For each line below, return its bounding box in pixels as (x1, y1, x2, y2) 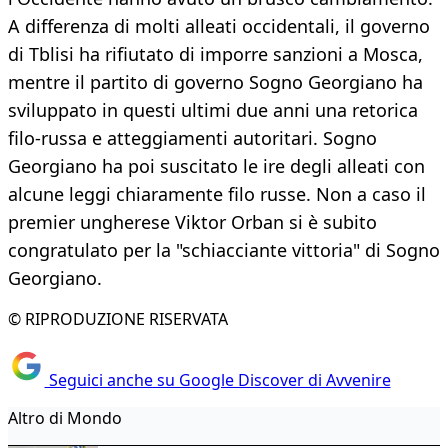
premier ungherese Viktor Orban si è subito (8, 210, 377, 235)
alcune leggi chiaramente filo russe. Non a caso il (8, 182, 426, 207)
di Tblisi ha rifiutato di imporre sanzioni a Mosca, (8, 42, 423, 67)
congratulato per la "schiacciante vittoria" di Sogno (8, 238, 440, 263)
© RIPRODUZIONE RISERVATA (8, 308, 228, 331)
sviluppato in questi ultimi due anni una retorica (8, 98, 418, 123)
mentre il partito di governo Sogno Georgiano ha (8, 70, 423, 95)
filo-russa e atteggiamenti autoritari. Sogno (8, 126, 377, 151)
